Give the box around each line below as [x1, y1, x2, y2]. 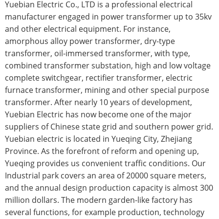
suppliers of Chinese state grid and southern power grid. [5, 121, 213, 132]
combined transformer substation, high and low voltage [5, 60, 211, 71]
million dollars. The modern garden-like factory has [5, 195, 193, 206]
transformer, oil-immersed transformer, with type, [5, 48, 190, 59]
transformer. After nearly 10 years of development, [5, 97, 192, 108]
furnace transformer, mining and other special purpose [5, 85, 209, 96]
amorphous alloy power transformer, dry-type [5, 36, 175, 47]
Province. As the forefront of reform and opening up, [5, 146, 199, 157]
